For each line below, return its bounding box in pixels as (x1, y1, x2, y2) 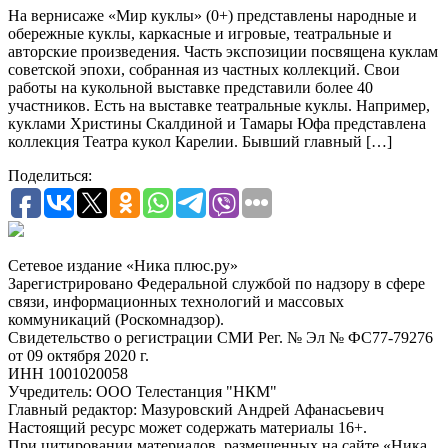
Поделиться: (8, 167, 92, 185)
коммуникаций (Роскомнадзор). (8, 311, 224, 329)
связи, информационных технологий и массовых (8, 293, 344, 311)
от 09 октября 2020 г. (8, 347, 149, 365)
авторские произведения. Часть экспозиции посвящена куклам (8, 43, 438, 61)
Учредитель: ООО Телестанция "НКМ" (8, 383, 277, 401)
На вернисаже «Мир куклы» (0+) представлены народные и (8, 7, 417, 25)
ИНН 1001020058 (8, 365, 128, 383)
